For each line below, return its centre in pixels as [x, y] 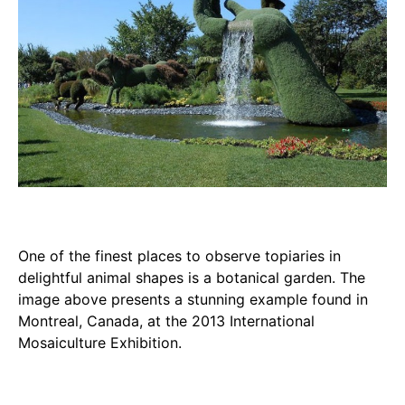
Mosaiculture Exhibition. [100, 343]
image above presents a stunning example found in [193, 300]
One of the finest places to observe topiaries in [179, 256]
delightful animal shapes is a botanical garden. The [192, 278]
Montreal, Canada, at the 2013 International [166, 321]
